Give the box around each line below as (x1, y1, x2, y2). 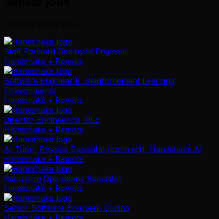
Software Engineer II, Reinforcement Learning (4, 76, 175, 86)
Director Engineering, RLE (4, 115, 100, 125)
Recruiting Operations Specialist (4, 174, 121, 184)
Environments (4, 86, 55, 96)
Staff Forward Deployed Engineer (4, 46, 128, 57)
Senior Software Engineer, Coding (4, 203, 130, 213)
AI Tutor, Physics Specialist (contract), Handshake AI (4, 144, 202, 154)
